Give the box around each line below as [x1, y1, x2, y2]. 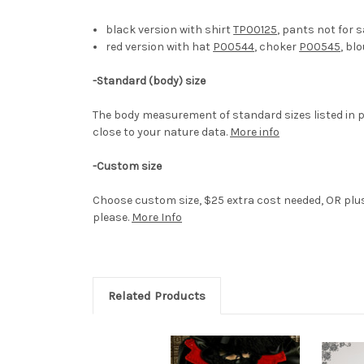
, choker [254, 40, 300, 54]
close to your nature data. [93, 125, 230, 140]
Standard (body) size [97, 74, 206, 89]
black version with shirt [106, 23, 234, 37]
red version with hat [106, 40, 214, 54]
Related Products [107, 288, 206, 304]
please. [93, 210, 132, 225]
